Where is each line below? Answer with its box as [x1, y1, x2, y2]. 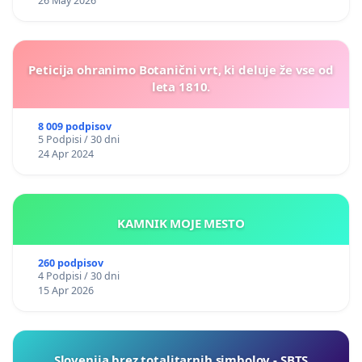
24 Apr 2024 [37, 147, 94, 162]
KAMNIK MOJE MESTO [204, 215, 245, 232]
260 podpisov [37, 256, 103, 271]
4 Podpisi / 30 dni [37, 269, 120, 284]
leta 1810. [151, 78, 211, 95]
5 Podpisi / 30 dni [37, 133, 120, 147]
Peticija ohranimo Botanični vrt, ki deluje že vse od [28, 61, 334, 78]
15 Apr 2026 [37, 284, 94, 298]
